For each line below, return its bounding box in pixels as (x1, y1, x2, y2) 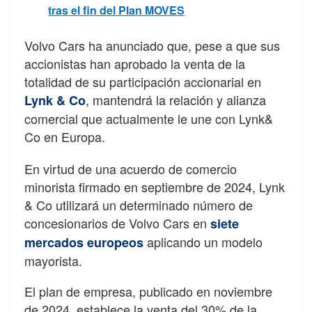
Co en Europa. (24, 127, 105, 146)
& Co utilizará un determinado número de (24, 195, 253, 214)
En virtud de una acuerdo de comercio (24, 159, 237, 178)
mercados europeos (24, 233, 143, 251)
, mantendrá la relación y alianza (86, 90, 266, 109)
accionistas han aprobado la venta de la (24, 54, 245, 72)
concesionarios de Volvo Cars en (24, 213, 210, 232)
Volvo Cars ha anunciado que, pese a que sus (24, 36, 280, 54)
